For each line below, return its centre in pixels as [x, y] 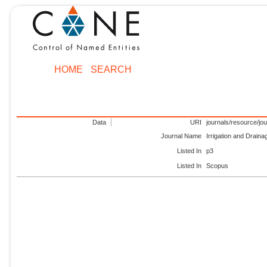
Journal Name [181, 136]
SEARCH [111, 69]
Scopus [218, 166]
